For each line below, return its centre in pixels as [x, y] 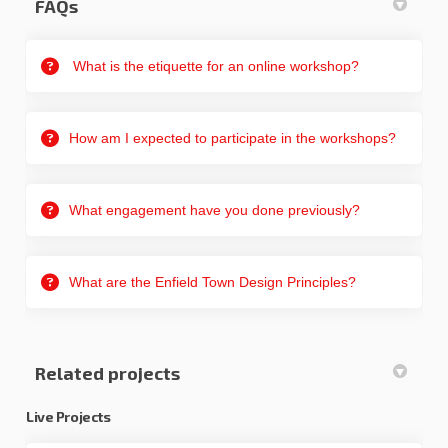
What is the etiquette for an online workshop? [214, 66]
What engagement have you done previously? [214, 210]
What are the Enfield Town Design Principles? [212, 282]
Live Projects [68, 417]
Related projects [107, 373]
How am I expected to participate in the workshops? [232, 138]
